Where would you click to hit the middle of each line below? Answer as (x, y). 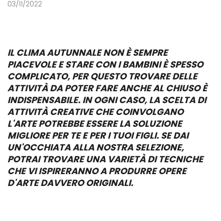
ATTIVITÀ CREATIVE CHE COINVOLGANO (95, 111)
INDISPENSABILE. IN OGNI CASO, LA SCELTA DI (107, 100)
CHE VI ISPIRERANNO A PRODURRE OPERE (97, 171)
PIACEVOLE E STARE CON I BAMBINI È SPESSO (105, 64)
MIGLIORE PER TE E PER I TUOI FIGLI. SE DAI (98, 135)
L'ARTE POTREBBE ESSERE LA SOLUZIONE (95, 123)
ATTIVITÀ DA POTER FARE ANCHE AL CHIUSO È (107, 88)
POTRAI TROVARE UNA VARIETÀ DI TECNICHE (105, 159)
